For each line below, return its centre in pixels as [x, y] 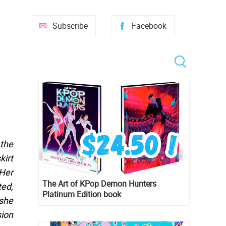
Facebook [149, 26]
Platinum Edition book [82, 194]
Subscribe [70, 26]
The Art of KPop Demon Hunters [99, 184]
